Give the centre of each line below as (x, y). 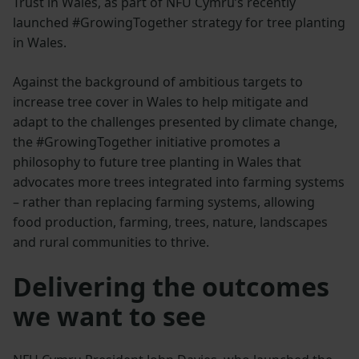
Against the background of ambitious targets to (158, 82)
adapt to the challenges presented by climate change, (175, 122)
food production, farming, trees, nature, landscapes (170, 222)
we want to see (109, 317)
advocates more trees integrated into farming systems (179, 182)
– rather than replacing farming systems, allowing (164, 202)
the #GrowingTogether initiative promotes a (147, 142)
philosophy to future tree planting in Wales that (157, 162)
